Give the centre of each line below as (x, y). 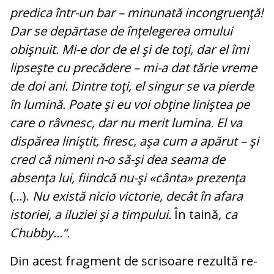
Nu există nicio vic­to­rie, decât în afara (136, 196)
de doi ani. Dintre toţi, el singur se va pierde (132, 86)
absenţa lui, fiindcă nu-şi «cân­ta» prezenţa (128, 178)
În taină (196, 215)
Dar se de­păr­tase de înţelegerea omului (121, 31)
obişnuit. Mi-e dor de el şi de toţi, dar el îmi (129, 50)
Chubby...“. (40, 233)
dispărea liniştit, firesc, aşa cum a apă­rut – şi (134, 141)
